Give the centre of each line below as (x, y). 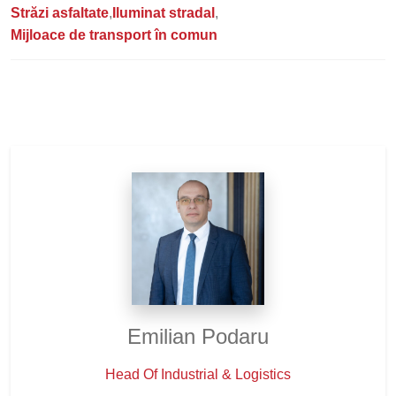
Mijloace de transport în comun (114, 35)
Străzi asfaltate (60, 13)
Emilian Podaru (198, 336)
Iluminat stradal (164, 13)
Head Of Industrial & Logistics (198, 374)
